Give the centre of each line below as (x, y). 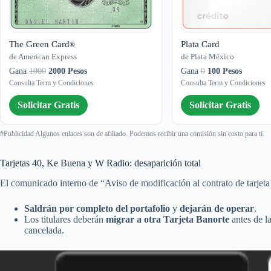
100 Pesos (224, 71)
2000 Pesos (68, 71)
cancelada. (44, 230)
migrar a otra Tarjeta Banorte (168, 219)
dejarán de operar (217, 208)
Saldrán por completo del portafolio (97, 208)
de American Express (43, 56)
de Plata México (207, 56)
